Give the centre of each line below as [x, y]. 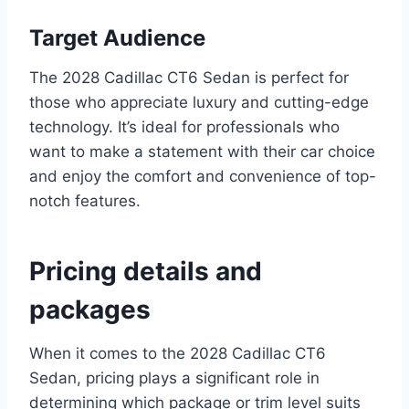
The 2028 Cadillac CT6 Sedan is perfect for [189, 77]
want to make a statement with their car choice [202, 151]
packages [90, 309]
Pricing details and [146, 271]
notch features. [85, 200]
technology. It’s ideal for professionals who [184, 126]
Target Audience [117, 37]
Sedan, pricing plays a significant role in [174, 378]
